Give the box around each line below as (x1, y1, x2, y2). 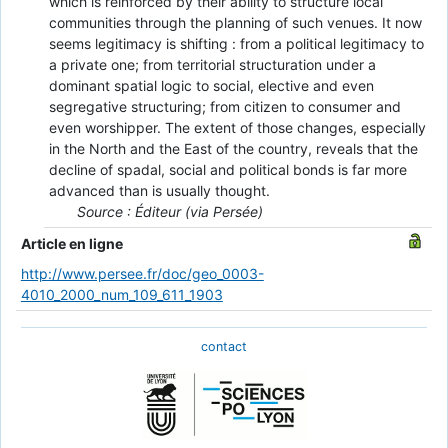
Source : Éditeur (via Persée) (76, 203, 263, 221)
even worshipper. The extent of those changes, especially (48, 119, 426, 137)
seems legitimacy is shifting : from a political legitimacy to (48, 35, 424, 53)
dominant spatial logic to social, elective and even (48, 77, 374, 95)
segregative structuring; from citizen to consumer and (48, 98, 401, 116)
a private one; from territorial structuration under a (48, 56, 376, 74)
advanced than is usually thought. (48, 182, 270, 200)
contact (201, 339, 247, 355)
